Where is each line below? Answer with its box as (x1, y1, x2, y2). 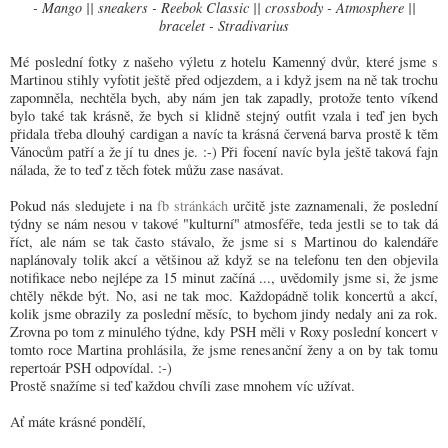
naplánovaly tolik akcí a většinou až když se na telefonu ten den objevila (10, 249, 438, 269)
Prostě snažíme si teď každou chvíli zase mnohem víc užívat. (10, 375, 355, 395)
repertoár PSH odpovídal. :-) (10, 357, 172, 377)
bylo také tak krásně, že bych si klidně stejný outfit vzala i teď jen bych (10, 105, 438, 125)
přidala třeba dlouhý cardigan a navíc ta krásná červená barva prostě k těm (10, 123, 438, 143)
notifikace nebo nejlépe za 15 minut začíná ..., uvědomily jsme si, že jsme (10, 267, 438, 287)
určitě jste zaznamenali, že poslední (228, 195, 438, 215)
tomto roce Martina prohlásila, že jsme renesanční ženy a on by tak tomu (10, 339, 438, 359)
